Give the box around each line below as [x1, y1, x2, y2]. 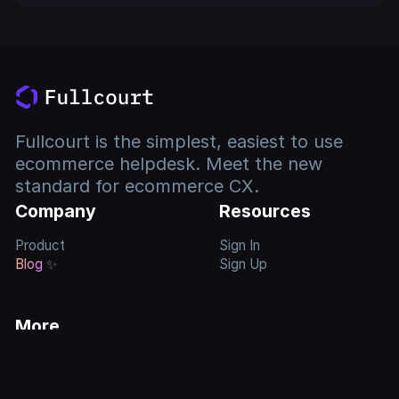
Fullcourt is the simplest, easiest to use [15, 131, 344, 153]
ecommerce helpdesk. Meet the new [15, 153, 323, 175]
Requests [15, 370, 76, 387]
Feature [15, 351, 63, 369]
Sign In [218, 237, 260, 255]
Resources [218, 200, 311, 223]
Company [15, 200, 97, 223]
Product [15, 237, 66, 255]
